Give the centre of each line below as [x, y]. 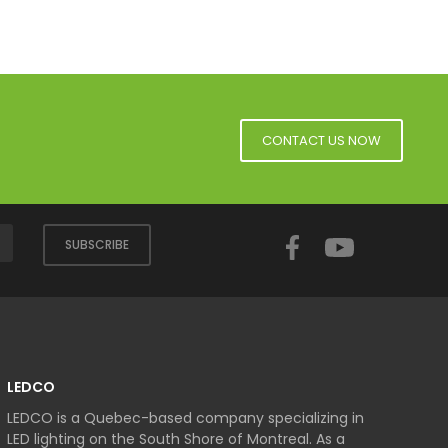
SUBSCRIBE [97, 244]
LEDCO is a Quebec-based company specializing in [185, 418]
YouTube [393, 233]
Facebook [349, 233]
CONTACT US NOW [321, 140]
